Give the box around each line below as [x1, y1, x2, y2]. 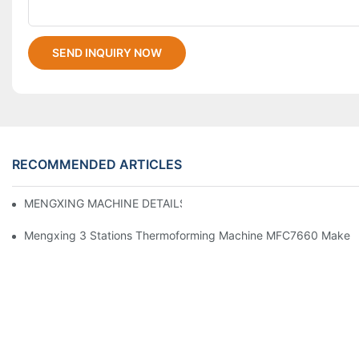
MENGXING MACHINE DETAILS [24, 196, 187, 210]
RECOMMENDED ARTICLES [12, 155, 182, 172]
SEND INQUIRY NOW [52, 46, 162, 60]
